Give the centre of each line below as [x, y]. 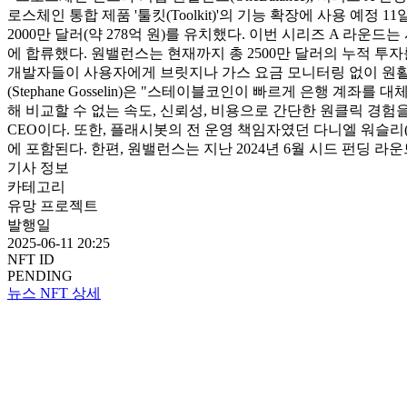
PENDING [40, 275]
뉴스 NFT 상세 [54, 293]
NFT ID [31, 259]
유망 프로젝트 [53, 205]
